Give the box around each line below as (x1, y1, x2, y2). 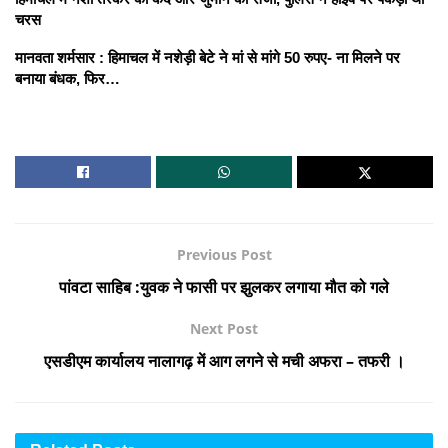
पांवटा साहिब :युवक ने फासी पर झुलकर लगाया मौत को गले (59, 275, 389, 298)
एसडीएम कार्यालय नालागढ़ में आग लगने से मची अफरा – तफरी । (43, 349, 405, 372)
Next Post (190, 318, 258, 338)
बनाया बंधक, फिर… (15, 69, 120, 87)
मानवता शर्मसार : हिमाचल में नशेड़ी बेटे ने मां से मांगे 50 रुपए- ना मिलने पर (15, 48, 400, 66)
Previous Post (176, 244, 272, 264)
